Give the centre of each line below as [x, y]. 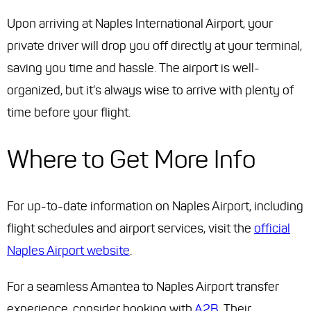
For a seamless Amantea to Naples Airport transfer [143, 287]
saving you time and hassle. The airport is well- [133, 68]
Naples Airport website [68, 251]
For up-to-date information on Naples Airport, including [155, 207]
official [272, 229]
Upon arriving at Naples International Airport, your [140, 24]
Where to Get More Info [131, 160]
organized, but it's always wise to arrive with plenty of [150, 91]
